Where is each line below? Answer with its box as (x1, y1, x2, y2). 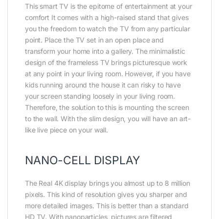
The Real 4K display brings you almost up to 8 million (25, 179, 190, 188)
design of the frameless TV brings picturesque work (25, 58, 187, 67)
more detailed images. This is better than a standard (25, 201, 189, 210)
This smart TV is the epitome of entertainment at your (25, 2, 192, 11)
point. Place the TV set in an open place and (25, 36, 164, 44)
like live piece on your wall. (25, 126, 108, 134)
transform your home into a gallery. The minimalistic (25, 47, 185, 56)
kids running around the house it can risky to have (25, 81, 181, 89)
